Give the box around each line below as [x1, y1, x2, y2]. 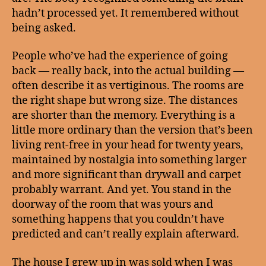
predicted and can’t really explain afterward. [12, 227, 239, 241]
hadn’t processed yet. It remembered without [12, 6, 239, 20]
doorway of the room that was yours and [12, 198, 213, 211]
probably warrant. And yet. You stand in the [12, 183, 232, 197]
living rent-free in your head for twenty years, [12, 138, 243, 152]
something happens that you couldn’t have [12, 213, 224, 226]
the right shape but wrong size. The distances [12, 94, 237, 107]
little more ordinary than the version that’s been [12, 123, 253, 137]
